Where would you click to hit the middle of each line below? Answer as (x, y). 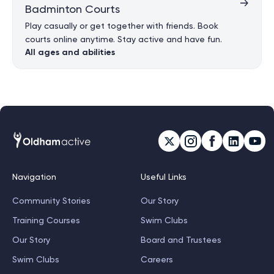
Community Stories (51, 201)
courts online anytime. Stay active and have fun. (124, 39)
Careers (157, 260)
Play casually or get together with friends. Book (122, 26)
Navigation (34, 177)
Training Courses (46, 220)
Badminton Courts (72, 9)
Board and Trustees (181, 240)
